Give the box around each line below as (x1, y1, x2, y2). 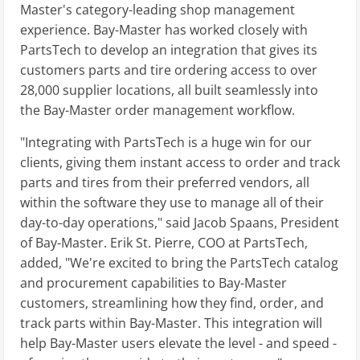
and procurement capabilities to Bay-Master (20, 273, 287, 292)
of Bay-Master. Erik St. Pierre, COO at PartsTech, (20, 233, 308, 252)
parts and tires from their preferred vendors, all (20, 173, 309, 191)
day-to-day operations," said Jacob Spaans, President (20, 213, 339, 231)
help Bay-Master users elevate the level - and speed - (20, 333, 337, 352)
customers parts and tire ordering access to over (20, 60, 317, 79)
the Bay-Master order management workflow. (20, 100, 295, 119)
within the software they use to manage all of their (20, 193, 324, 211)
